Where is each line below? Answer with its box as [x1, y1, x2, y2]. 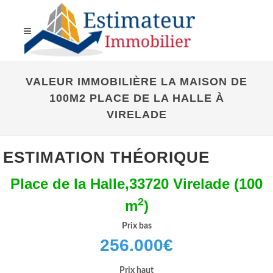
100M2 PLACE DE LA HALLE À [49, 92, 224, 104]
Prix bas [121, 222, 152, 230]
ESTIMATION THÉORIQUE [3, 148, 210, 166]
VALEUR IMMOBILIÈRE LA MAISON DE [26, 76, 247, 88]
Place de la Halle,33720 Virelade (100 [10, 175, 263, 192]
